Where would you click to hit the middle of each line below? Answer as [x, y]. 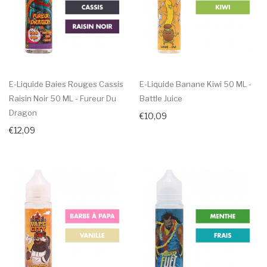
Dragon [23, 113]
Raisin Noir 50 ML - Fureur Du [63, 99]
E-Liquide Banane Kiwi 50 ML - [195, 84]
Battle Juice [161, 99]
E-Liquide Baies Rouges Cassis [66, 84]
